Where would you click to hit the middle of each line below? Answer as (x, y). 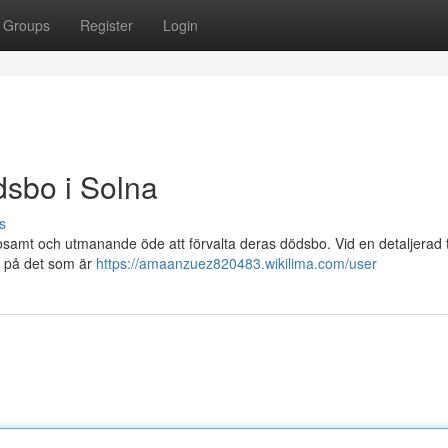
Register (106, 25)
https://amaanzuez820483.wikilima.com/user (236, 263)
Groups (26, 25)
